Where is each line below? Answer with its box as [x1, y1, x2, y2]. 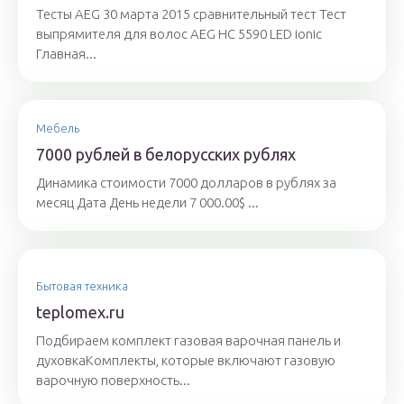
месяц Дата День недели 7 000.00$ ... [36, 195, 259, 211]
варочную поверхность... [36, 372, 190, 389]
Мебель [36, 122, 79, 135]
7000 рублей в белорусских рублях [36, 145, 296, 164]
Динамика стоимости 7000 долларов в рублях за [36, 175, 336, 191]
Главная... [36, 46, 96, 62]
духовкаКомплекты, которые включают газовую [36, 353, 335, 369]
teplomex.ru [36, 303, 124, 322]
